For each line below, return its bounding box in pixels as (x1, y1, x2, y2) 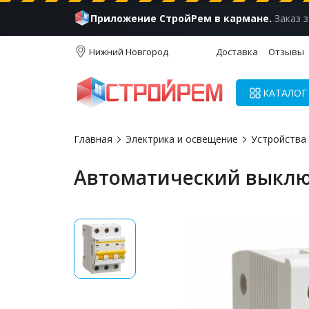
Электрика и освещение (126, 132, 238, 146)
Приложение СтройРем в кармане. (90, 11, 272, 25)
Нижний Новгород (89, 45, 168, 58)
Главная (74, 132, 112, 146)
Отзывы (268, 45, 304, 58)
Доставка (216, 45, 258, 58)
